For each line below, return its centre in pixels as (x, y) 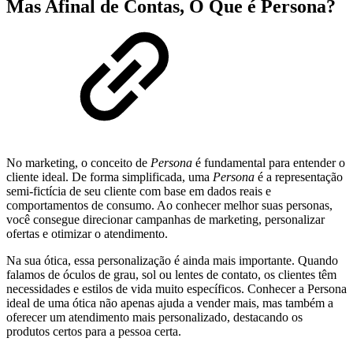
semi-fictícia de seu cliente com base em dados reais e (139, 191)
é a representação (299, 177)
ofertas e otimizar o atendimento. (87, 234)
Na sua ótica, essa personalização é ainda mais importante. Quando (172, 261)
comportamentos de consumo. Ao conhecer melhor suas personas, (169, 206)
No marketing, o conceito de (78, 163)
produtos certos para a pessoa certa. (94, 332)
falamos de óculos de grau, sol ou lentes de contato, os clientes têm (171, 275)
